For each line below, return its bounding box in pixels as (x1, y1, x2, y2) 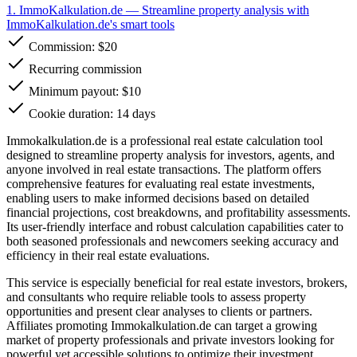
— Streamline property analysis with (123, 2, 309, 17)
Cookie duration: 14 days (25, 106, 155, 120)
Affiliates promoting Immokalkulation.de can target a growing (6, 318, 317, 332)
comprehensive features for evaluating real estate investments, (6, 176, 315, 190)
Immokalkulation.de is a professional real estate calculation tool (6, 133, 323, 147)
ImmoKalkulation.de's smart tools (6, 17, 175, 31)
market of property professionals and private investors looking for (6, 332, 334, 347)
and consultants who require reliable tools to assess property (6, 289, 306, 304)
